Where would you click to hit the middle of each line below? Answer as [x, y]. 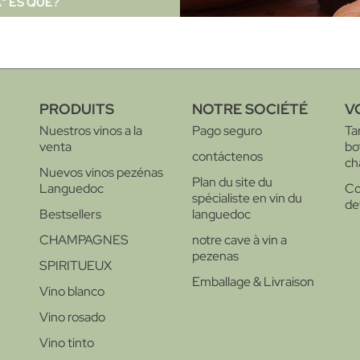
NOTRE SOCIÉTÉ [250, 108]
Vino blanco [72, 291]
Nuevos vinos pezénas [101, 172]
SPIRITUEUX [76, 265]
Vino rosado [72, 317]
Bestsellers [70, 214]
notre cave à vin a [239, 239]
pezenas [215, 256]
